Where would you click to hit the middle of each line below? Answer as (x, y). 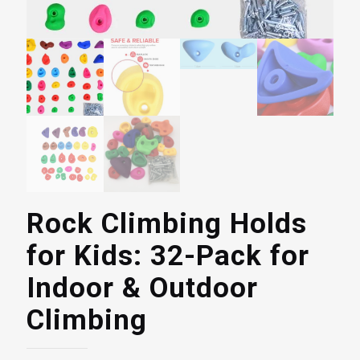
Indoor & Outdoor (142, 288)
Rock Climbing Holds (167, 224)
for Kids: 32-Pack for (168, 256)
